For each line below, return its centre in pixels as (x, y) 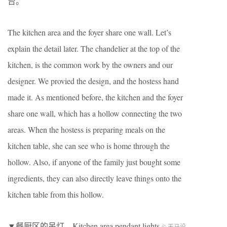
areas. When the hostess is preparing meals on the (86, 129)
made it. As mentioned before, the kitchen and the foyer (95, 97)
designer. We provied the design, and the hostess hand (93, 81)
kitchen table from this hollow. (56, 194)
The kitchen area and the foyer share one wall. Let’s (89, 32)
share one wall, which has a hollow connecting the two (95, 113)
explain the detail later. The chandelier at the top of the (94, 48)
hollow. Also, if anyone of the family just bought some (94, 162)
